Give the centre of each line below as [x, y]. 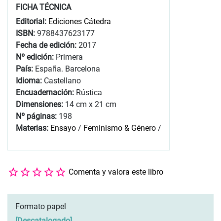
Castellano [62, 80]
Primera [69, 57]
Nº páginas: [37, 116]
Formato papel [41, 207]
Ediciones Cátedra [80, 21]
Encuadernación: [46, 92]
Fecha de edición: [47, 45]
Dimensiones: [40, 104]
